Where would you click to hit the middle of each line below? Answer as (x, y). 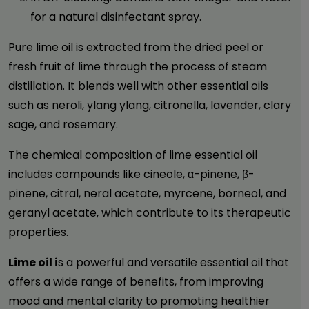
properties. (38, 232)
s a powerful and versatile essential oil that (173, 262)
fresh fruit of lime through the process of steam (138, 67)
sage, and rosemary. (63, 124)
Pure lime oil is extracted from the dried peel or (136, 47)
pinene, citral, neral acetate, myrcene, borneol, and (147, 193)
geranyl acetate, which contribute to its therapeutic (150, 213)
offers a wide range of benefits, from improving (136, 282)
